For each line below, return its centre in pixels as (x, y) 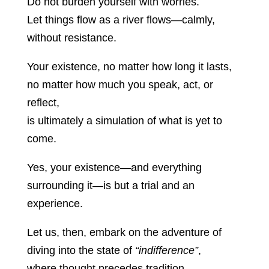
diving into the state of (81, 251)
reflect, (43, 103)
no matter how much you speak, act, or (120, 85)
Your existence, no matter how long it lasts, (129, 67)
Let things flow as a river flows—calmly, (121, 20)
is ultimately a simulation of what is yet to (124, 121)
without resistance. (71, 38)
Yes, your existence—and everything (114, 168)
